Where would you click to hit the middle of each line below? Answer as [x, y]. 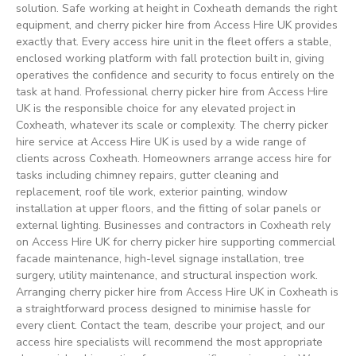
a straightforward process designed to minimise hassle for [163, 309]
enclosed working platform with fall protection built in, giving [170, 59]
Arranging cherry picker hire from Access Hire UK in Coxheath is [177, 292]
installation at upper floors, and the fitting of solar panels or [168, 209]
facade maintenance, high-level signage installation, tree [160, 259]
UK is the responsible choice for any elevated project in [156, 109]
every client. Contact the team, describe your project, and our [170, 326]
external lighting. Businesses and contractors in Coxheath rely [173, 226]
